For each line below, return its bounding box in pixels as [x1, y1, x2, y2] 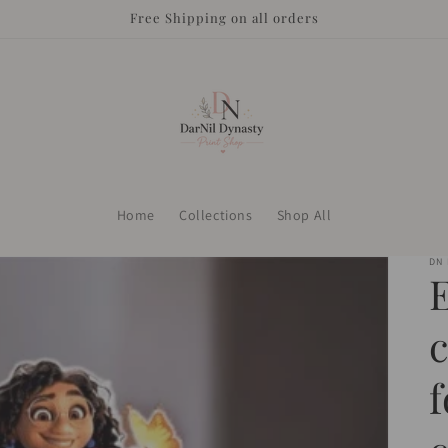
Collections [178, 206, 253, 224]
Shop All [276, 206, 332, 224]
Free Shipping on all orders [129, 9, 319, 26]
